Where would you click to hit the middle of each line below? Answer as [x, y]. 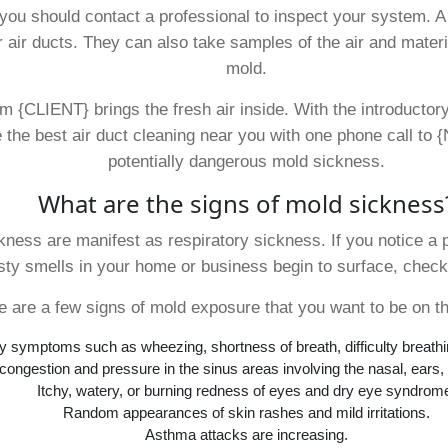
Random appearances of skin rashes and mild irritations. [246, 412]
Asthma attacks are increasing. [246, 434]
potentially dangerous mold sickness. [246, 161]
